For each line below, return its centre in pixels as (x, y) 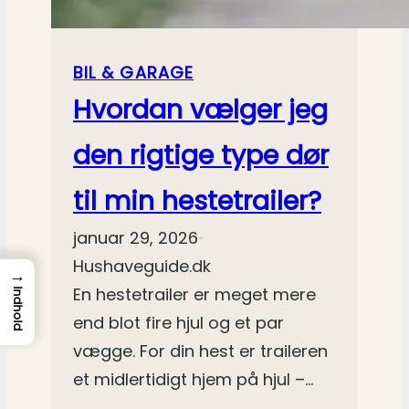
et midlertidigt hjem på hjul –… (193, 380)
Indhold (18, 309)
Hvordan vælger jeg (200, 110)
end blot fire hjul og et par (178, 323)
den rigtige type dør (201, 156)
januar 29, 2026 (136, 238)
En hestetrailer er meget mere (194, 295)
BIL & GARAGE (133, 73)
